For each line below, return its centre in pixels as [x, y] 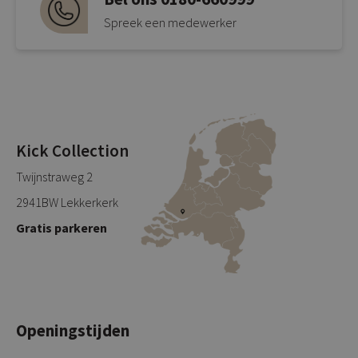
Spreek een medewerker [170, 22]
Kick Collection [72, 151]
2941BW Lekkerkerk [67, 203]
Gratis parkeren [62, 228]
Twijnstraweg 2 [54, 177]
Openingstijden [73, 331]
